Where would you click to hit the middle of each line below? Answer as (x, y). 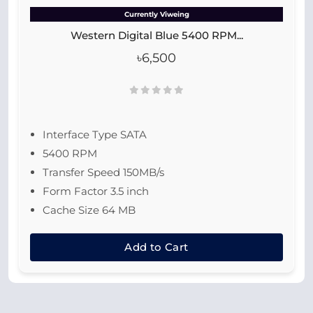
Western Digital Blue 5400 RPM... (156, 35)
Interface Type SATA (95, 134)
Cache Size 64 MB (89, 210)
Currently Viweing (156, 14)
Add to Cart (156, 247)
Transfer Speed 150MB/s (103, 172)
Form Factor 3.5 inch (96, 191)
